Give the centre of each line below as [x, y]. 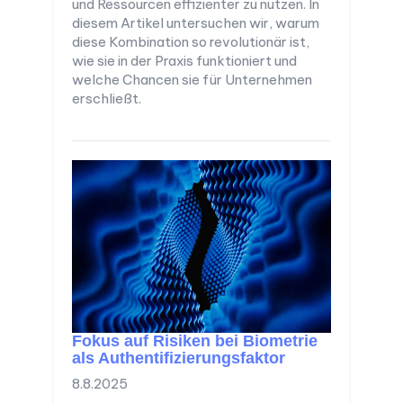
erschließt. [107, 98]
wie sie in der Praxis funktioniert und [184, 60]
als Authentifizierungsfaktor [179, 358]
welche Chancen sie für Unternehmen [192, 79]
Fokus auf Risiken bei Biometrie [195, 340]
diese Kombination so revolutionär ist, [191, 41]
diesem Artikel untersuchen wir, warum [196, 22]
